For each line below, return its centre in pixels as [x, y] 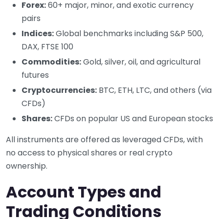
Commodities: [51, 62]
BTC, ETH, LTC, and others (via [154, 90]
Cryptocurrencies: [59, 90]
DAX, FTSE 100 [47, 46]
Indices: [38, 33]
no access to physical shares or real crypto [89, 153]
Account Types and [84, 192]
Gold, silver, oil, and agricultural [141, 62]
